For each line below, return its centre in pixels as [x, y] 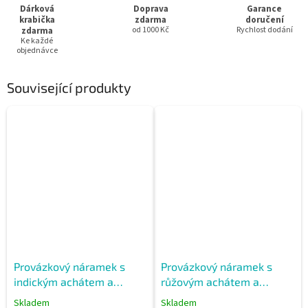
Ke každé [37, 41]
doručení [264, 19]
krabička [37, 19]
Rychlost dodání [264, 30]
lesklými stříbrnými [209, 297]
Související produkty [69, 87]
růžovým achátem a [210, 282]
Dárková [37, 8]
